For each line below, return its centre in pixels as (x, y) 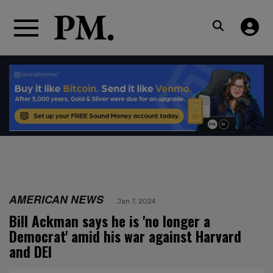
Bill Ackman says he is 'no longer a (110, 221)
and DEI (30, 251)
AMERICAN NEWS (56, 199)
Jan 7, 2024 (136, 201)
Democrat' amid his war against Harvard (125, 236)
